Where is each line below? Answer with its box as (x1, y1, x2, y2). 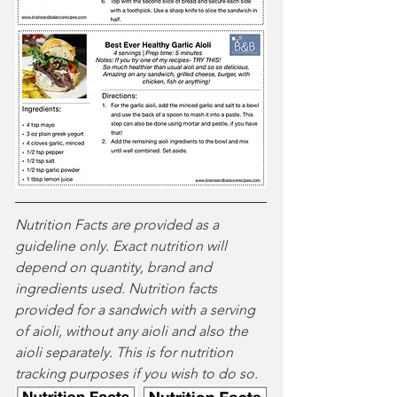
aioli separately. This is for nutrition (15, 344, 237, 362)
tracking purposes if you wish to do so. (15, 365, 258, 383)
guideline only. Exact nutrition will (15, 237, 230, 255)
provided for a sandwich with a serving (15, 301, 259, 319)
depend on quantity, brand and (15, 259, 215, 276)
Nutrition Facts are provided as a (15, 216, 222, 234)
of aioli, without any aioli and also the (15, 323, 252, 340)
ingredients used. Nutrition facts (15, 280, 221, 298)
